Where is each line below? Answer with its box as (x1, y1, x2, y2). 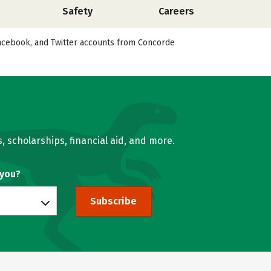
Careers (158, 5, 194, 17)
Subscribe (90, 195, 137, 207)
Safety (62, 5, 93, 17)
